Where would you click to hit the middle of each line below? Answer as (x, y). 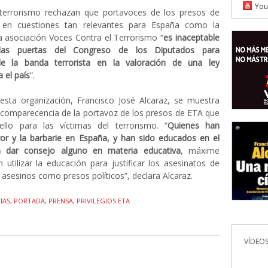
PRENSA (61, 201)
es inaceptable (192, 37)
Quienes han (194, 125)
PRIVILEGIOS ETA (103, 201)
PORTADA (29, 201)
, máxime (200, 150)
